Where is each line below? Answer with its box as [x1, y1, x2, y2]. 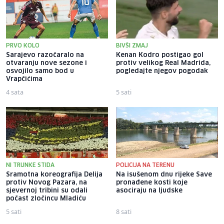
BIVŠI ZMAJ [116, 42, 148, 48]
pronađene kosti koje [116, 179, 187, 186]
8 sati [116, 206, 131, 216]
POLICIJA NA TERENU [116, 162, 174, 168]
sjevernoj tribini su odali [6, 187, 87, 194]
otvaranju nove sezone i [6, 59, 87, 66]
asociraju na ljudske [116, 187, 182, 194]
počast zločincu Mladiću [6, 195, 86, 202]
